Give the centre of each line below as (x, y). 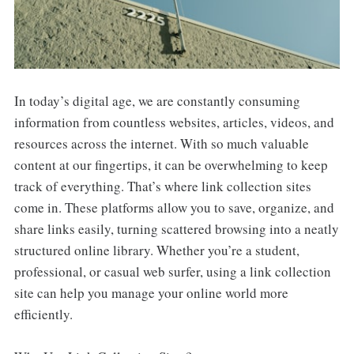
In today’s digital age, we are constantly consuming (157, 100)
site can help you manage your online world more (151, 292)
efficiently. (43, 314)
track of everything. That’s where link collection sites (162, 186)
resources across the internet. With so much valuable (161, 143)
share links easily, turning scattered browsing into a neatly (176, 228)
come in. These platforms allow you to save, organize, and (174, 207)
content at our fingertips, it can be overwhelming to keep (171, 164)
